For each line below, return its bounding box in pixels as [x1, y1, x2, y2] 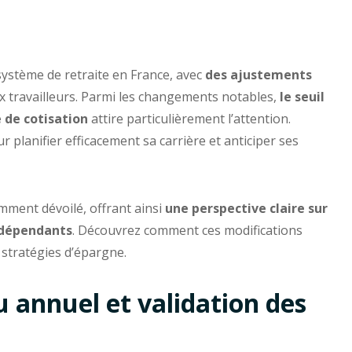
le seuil [280, 87, 324, 105]
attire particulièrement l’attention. [88, 109, 291, 127]
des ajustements [205, 65, 312, 83]
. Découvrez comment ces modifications [72, 221, 302, 239]
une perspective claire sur [165, 199, 328, 217]
